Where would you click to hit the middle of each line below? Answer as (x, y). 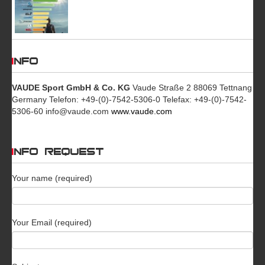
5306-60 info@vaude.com (62, 111)
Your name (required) (52, 178)
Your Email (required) (52, 222)
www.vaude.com (142, 111)
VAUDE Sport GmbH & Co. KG (71, 87)
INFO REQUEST (59, 151)
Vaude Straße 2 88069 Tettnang (191, 87)
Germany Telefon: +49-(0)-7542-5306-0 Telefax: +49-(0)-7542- (129, 99)
